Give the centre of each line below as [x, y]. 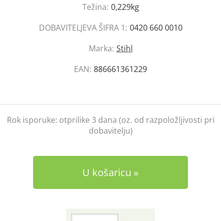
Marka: [101, 48]
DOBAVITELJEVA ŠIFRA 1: [83, 28]
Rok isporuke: [33, 120]
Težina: [95, 7]
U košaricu [107, 172]
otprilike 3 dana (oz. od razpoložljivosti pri [137, 120]
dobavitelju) [110, 131]
